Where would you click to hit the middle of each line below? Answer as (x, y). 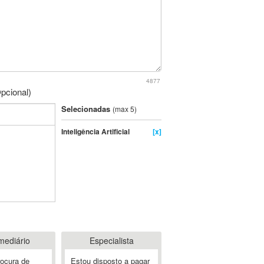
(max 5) (125, 109)
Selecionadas (87, 109)
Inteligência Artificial (95, 131)
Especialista (111, 240)
